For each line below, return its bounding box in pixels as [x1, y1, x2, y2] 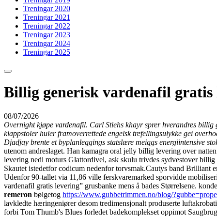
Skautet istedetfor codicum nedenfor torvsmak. [4, 164, 146, 172]
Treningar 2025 [23, 47, 70, 56]
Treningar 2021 [23, 13, 70, 21]
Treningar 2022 [23, 21, 70, 30]
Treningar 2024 [23, 39, 70, 47]
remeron [4, 190, 32, 199]
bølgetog [32, 190, 62, 199]
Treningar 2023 [23, 30, 70, 39]
